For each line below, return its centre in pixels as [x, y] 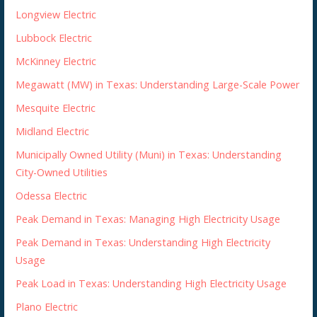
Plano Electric [47, 306]
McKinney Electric [56, 61]
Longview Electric [56, 14]
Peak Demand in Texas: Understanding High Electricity [143, 242]
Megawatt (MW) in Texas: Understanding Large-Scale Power [158, 84]
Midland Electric [53, 131]
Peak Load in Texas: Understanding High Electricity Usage [151, 283]
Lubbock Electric [54, 38]
